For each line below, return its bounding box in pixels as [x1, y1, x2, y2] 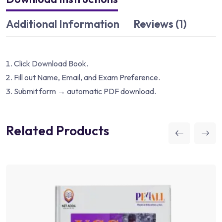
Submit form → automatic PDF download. [14, 86, 156, 96]
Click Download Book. [14, 58, 88, 68]
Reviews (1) [133, 16, 187, 31]
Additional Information [6, 16, 119, 31]
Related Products [6, 122, 109, 139]
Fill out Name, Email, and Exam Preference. [14, 72, 160, 82]
